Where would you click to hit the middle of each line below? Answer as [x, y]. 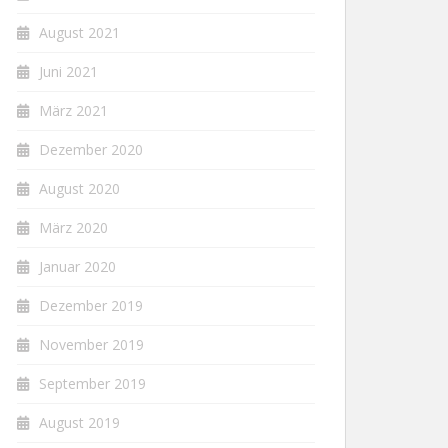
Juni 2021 [68, 71]
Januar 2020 [77, 266]
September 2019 [92, 383]
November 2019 [91, 344]
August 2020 [79, 188]
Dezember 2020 [91, 149]
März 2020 [73, 227]
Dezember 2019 [91, 305]
